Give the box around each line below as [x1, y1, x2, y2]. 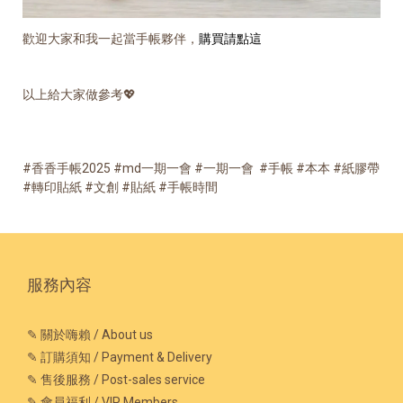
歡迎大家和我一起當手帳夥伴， [22, 31, 199, 47]
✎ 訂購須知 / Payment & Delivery [27, 350, 212, 365]
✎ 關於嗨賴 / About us [27, 327, 153, 343]
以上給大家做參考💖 [22, 87, 136, 103]
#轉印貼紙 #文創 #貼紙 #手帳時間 [22, 180, 218, 195]
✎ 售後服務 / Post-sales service [27, 372, 205, 388]
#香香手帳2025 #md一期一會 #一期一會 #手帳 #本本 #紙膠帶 [22, 161, 380, 176]
